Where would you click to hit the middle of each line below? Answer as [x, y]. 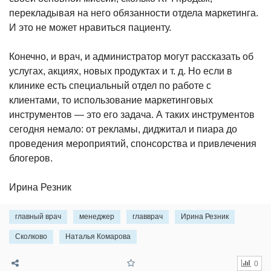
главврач [148, 216]
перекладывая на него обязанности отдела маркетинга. [134, 13]
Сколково [31, 236]
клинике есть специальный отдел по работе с [110, 85]
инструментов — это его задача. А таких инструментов [132, 114]
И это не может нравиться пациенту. [90, 27]
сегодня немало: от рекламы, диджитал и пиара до [123, 129]
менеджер [97, 216]
